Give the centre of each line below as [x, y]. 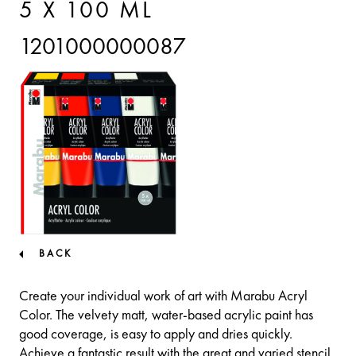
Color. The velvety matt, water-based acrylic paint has [166, 315]
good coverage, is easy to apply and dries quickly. [156, 334]
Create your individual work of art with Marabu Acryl [163, 296]
